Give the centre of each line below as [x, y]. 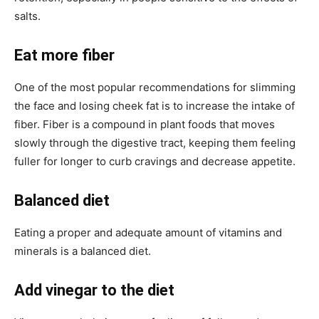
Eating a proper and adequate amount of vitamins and [148, 232]
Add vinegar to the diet [94, 290]
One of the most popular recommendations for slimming [155, 87]
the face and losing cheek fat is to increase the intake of [155, 105]
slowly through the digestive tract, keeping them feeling [155, 142]
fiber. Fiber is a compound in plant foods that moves [145, 124]
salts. [27, 16]
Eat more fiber [64, 55]
